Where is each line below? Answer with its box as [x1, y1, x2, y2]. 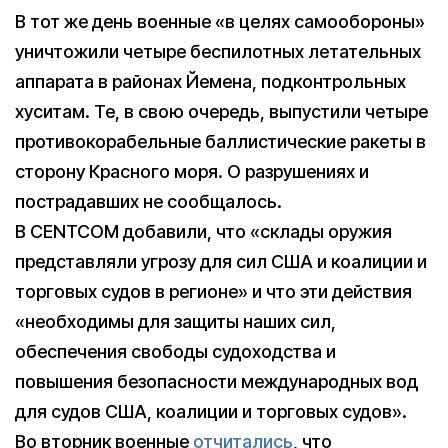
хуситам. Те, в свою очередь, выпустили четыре [15, 101, 428, 123]
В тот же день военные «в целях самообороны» [15, 11, 425, 33]
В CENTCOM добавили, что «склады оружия [15, 221, 392, 243]
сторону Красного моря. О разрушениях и [15, 161, 369, 183]
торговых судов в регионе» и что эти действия [15, 281, 412, 303]
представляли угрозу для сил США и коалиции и [15, 251, 427, 273]
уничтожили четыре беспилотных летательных [15, 41, 421, 63]
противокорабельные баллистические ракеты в [15, 131, 426, 153]
